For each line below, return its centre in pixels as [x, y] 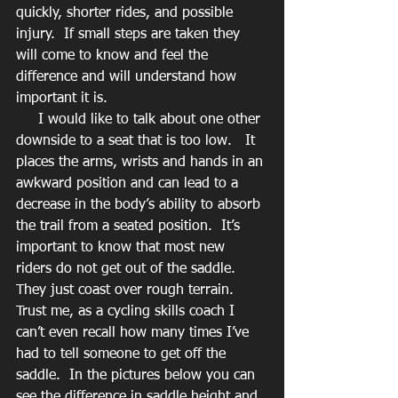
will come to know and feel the [114, 56]
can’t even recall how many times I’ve [135, 333]
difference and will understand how [128, 77]
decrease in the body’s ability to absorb [140, 205]
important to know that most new [123, 247]
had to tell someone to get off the [123, 354]
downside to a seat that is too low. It [138, 141]
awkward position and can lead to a [129, 183]
